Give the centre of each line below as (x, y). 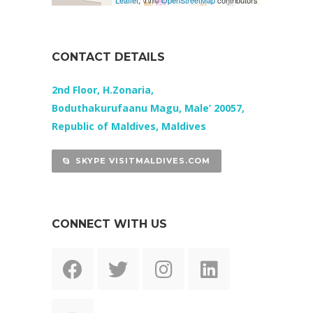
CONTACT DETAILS (108, 57)
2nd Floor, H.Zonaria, (103, 90)
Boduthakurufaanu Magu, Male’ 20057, (148, 108)
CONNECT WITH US (109, 224)
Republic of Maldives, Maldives (129, 126)
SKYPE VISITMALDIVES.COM (143, 161)
